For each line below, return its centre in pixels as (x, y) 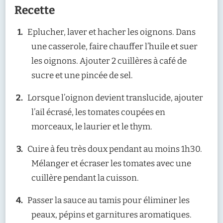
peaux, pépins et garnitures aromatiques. (111, 215)
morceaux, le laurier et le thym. (92, 126)
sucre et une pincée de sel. (82, 75)
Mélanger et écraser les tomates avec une (111, 163)
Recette (35, 10)
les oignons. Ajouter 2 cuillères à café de (109, 61)
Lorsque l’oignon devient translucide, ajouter (115, 98)
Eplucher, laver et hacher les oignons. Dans (111, 32)
